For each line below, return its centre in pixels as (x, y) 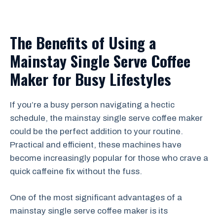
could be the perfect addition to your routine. (96, 131)
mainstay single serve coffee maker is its (89, 211)
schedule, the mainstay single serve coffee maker (106, 118)
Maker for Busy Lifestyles (91, 79)
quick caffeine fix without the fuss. (76, 171)
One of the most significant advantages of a (96, 197)
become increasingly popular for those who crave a (109, 158)
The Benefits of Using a (83, 42)
